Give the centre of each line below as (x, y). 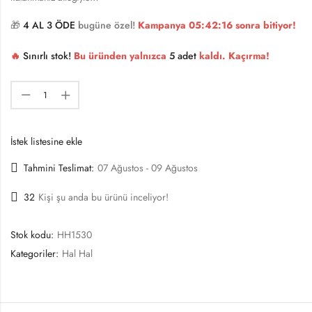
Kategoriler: (36, 254)
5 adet (183, 55)
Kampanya (163, 25)
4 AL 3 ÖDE (49, 25)
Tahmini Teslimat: (59, 168)
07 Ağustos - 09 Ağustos (148, 168)
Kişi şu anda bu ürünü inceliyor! (103, 197)
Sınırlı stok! (47, 55)
